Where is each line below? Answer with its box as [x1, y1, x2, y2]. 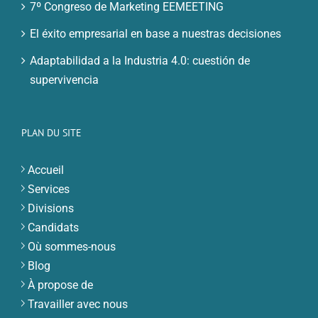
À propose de [28, 278, 93, 292]
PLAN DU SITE [21, 126, 82, 139]
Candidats [28, 220, 79, 234]
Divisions [28, 201, 74, 215]
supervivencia [30, 72, 99, 87]
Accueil [28, 163, 64, 177]
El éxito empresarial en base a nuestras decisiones [30, 26, 281, 40]
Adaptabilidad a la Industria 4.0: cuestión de [30, 53, 250, 67]
